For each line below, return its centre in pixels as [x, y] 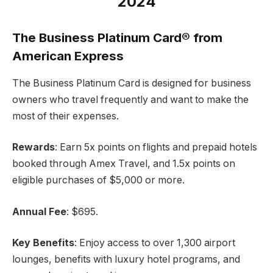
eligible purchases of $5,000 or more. [98, 180]
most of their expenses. [66, 116]
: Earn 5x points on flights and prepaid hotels [156, 147]
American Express [68, 56]
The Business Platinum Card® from [117, 38]
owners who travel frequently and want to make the [130, 99]
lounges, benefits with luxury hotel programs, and [126, 260]
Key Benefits [43, 243]
